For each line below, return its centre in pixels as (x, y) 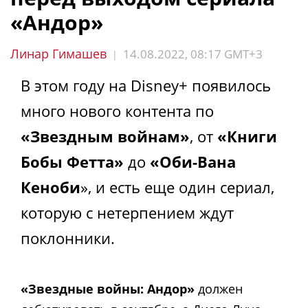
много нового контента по (117, 111)
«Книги (245, 136)
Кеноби (51, 187)
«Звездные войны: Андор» (109, 288)
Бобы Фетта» (72, 162)
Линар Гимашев (58, 54)
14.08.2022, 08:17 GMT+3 (193, 54)
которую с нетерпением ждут (127, 212)
